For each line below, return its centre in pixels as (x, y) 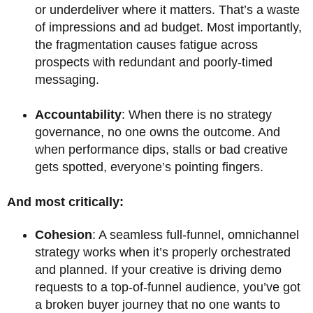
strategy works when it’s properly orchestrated (163, 252)
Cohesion (64, 234)
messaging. (67, 79)
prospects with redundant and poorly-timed (154, 62)
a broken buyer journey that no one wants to (158, 304)
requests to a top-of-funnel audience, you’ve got (168, 287)
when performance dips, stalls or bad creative (161, 149)
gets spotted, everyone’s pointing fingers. (149, 167)
